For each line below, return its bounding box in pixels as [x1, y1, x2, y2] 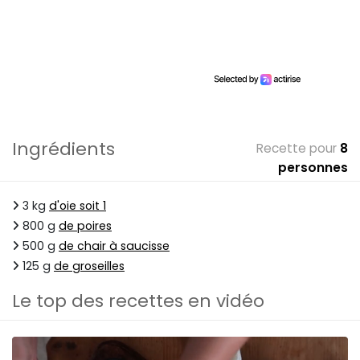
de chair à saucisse [59, 238, 170, 255]
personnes [278, 159, 348, 177]
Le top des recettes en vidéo [12, 288, 264, 314]
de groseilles [54, 258, 125, 275]
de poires [59, 218, 112, 235]
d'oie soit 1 [49, 198, 106, 215]
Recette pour [256, 140, 337, 157]
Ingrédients [12, 137, 115, 162]
